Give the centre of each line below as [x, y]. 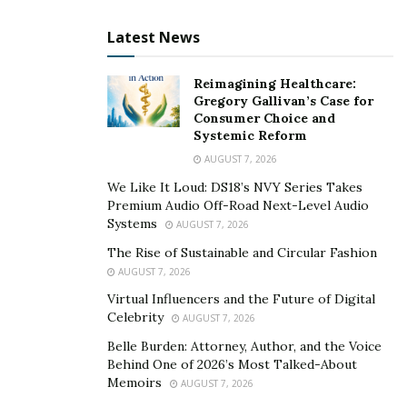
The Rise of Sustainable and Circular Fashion [242, 252]
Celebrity [135, 317]
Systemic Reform [250, 135]
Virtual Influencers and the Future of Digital [241, 298]
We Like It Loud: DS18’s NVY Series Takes [235, 187]
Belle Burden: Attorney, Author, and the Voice [244, 346]
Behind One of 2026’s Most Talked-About [232, 364]
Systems [132, 223]
